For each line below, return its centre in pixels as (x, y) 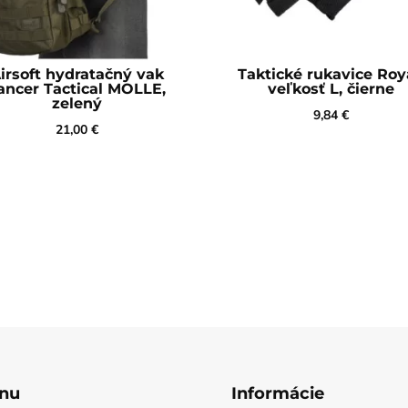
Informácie (277, 394)
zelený (76, 104)
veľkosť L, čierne (331, 89)
